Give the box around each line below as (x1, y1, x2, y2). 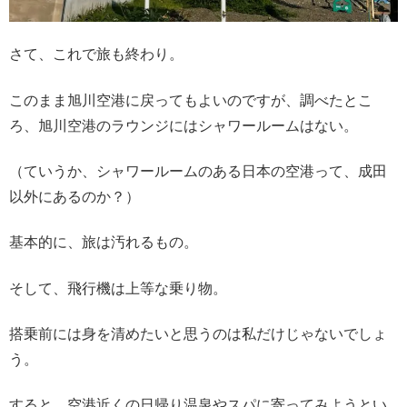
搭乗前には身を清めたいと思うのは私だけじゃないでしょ (9, 326, 387, 342)
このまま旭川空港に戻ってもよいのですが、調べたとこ (9, 92, 372, 108)
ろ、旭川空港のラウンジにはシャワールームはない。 (9, 117, 358, 134)
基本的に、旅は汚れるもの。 (9, 234, 198, 251)
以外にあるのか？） (9, 188, 140, 204)
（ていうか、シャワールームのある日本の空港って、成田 (9, 163, 387, 179)
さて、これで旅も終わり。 (9, 46, 184, 63)
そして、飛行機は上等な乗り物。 (9, 280, 227, 296)
